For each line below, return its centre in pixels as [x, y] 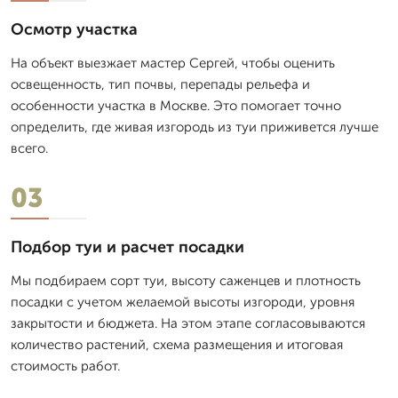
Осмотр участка [74, 29]
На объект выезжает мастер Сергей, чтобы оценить [173, 63]
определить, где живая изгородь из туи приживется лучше [195, 127]
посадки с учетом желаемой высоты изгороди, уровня [183, 302]
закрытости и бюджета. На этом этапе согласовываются [188, 323]
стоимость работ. [65, 366]
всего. [29, 148]
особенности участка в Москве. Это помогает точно [176, 105]
